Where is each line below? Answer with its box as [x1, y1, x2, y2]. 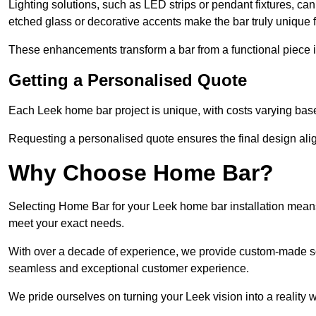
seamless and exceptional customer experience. [8, 262, 249, 275]
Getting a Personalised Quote [8, 71, 247, 90]
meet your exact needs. [8, 217, 124, 230]
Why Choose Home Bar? [8, 160, 274, 186]
